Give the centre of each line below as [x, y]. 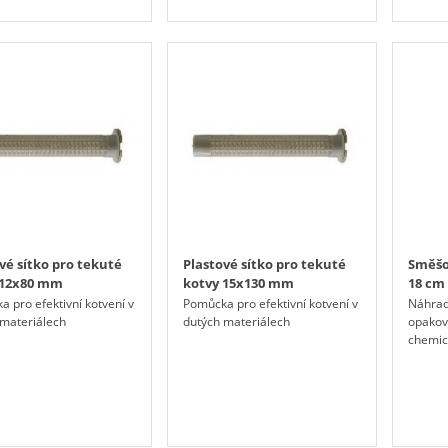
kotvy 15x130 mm [239, 283]
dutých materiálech [237, 322]
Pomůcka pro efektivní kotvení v [271, 304]
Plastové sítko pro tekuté [265, 264]
